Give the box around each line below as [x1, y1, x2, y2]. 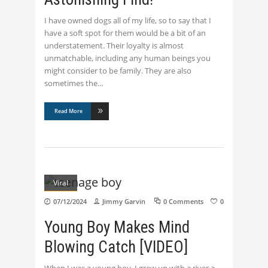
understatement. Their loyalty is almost [44, 39, 184, 51]
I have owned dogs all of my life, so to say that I [44, 14, 211, 26]
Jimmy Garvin [102, 196, 145, 206]
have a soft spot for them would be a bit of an [44, 27, 206, 38]
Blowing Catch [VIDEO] [44, 237, 188, 257]
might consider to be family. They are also [44, 65, 191, 76]
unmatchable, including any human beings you [44, 52, 211, 63]
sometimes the [44, 77, 98, 89]
